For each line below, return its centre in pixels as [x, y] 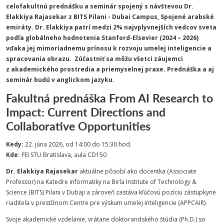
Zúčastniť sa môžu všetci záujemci [128, 59]
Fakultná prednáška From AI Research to [109, 98]
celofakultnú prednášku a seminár [62, 6]
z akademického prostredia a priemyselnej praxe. [86, 69]
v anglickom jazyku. [82, 80]
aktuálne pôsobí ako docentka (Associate [138, 171]
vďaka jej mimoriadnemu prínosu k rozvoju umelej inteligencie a [109, 48]
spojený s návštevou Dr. [156, 6]
